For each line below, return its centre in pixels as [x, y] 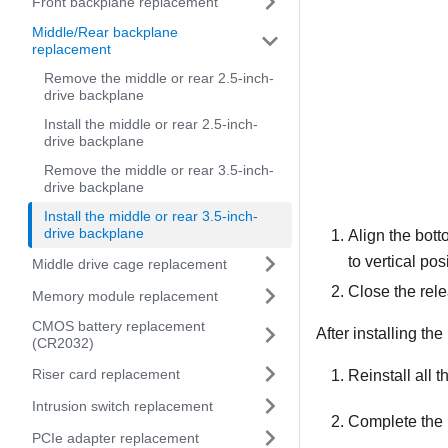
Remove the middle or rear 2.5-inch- [159, 78]
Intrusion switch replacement [122, 405]
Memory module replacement [125, 295]
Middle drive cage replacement [129, 263]
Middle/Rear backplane [105, 32]
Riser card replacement [106, 373]
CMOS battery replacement [118, 326]
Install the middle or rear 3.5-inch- [151, 216]
